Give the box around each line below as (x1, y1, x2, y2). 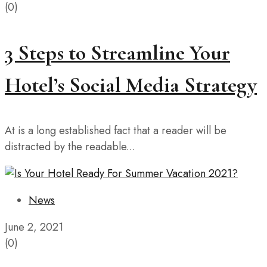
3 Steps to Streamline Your (5, 40, 230, 66)
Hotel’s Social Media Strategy (5, 72, 257, 98)
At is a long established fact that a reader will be (5, 123, 226, 139)
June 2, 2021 (5, 219, 63, 235)
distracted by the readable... (5, 139, 135, 155)
